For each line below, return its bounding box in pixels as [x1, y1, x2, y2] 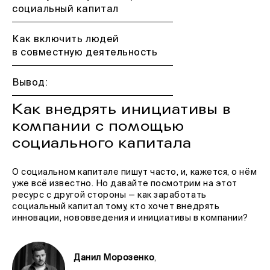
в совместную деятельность [12, 48, 158, 58]
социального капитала [12, 134, 192, 152]
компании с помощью [12, 118, 184, 135]
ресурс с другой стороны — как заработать [12, 191, 207, 199]
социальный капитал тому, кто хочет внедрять [12, 202, 220, 211]
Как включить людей [12, 35, 119, 45]
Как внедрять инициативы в [12, 101, 231, 118]
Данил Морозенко [74, 254, 155, 262]
